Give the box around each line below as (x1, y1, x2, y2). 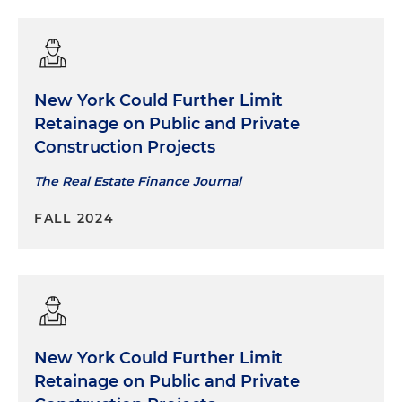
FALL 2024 (34, 209, 115, 226)
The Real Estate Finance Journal (34, 172, 241, 189)
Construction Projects (34, 136, 215, 157)
